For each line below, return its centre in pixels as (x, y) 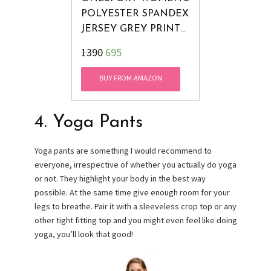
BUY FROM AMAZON (131, 77)
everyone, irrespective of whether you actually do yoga (135, 164)
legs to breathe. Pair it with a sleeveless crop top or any (135, 206)
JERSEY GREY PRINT (131, 29)
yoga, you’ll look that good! (83, 234)
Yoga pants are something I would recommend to (123, 150)
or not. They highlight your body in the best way (120, 178)
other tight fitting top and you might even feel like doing (135, 220)
